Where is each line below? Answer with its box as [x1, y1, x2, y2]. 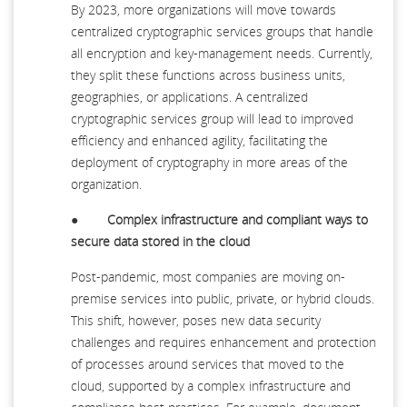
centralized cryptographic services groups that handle [71, 22, 373, 40]
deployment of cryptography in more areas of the [71, 153, 348, 171]
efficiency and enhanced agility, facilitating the [71, 131, 328, 149]
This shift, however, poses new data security [71, 311, 321, 329]
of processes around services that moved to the [71, 354, 344, 372]
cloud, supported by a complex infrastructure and [71, 376, 351, 394]
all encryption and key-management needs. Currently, [71, 44, 372, 62]
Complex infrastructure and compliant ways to [107, 210, 368, 228]
